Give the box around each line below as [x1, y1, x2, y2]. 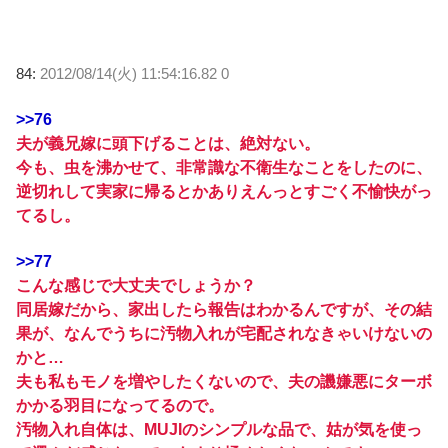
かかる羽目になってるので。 [16, 397, 224, 415]
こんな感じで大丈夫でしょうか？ [16, 277, 256, 295]
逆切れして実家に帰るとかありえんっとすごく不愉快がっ [16, 182, 432, 200]
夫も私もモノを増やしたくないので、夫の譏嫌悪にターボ [16, 373, 432, 391]
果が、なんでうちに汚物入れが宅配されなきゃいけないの [16, 325, 432, 343]
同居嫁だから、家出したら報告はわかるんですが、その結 [16, 301, 432, 319]
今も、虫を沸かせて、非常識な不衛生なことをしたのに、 [16, 158, 432, 176]
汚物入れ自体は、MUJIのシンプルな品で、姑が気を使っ [16, 421, 422, 439]
